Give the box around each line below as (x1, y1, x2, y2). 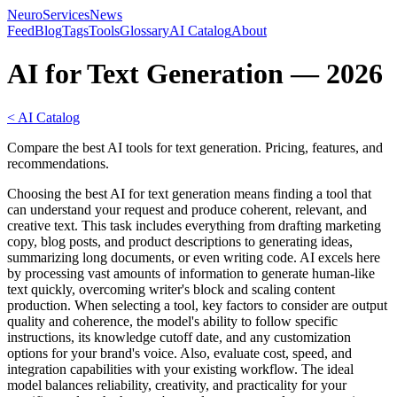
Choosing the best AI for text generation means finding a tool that (7, 185, 371, 201)
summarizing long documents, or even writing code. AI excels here (7, 249, 380, 265)
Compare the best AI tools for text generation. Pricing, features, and (7, 139, 383, 155)
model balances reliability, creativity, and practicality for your (7, 377, 346, 393)
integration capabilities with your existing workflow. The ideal (7, 361, 354, 377)
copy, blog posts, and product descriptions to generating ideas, (7, 233, 353, 249)
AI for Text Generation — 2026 (7, 58, 383, 90)
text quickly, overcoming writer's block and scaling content (7, 281, 335, 297)
